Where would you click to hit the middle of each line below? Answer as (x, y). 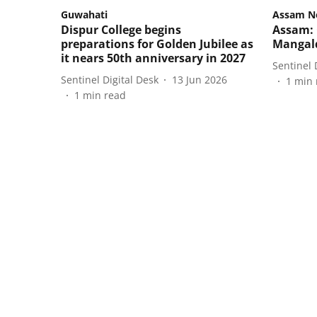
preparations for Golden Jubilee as (157, 44)
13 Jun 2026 (200, 79)
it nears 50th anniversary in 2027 (153, 58)
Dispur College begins (121, 30)
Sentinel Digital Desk (110, 79)
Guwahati (84, 15)
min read (104, 96)
